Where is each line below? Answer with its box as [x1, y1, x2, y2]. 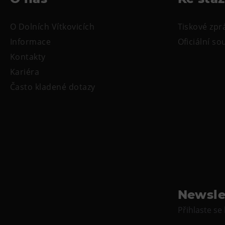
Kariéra [10, 66, 40, 78]
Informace [10, 36, 51, 48]
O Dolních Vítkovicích [10, 21, 95, 33]
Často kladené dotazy [10, 81, 95, 93]
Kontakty [10, 51, 46, 63]
